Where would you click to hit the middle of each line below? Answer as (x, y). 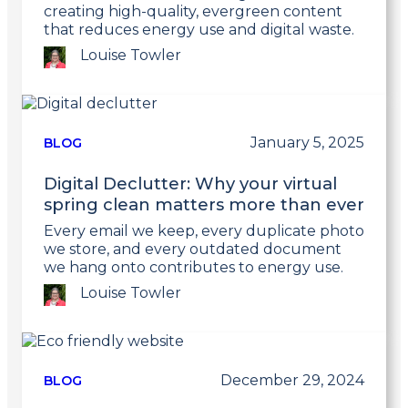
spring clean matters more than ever (204, 204)
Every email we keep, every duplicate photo (204, 230)
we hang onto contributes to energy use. (194, 267)
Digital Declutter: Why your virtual (190, 183)
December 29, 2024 (292, 380)
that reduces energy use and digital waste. (199, 29)
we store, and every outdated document (193, 249)
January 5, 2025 (307, 142)
